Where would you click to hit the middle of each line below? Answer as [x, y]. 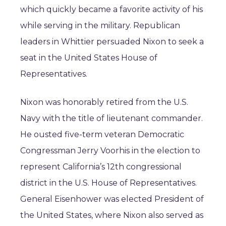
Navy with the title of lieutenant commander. [111, 118]
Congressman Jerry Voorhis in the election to [110, 151]
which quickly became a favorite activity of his [111, 9]
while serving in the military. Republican [100, 25]
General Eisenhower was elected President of [112, 199]
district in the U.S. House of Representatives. [108, 183]
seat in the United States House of [89, 58]
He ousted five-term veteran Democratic [102, 134]
